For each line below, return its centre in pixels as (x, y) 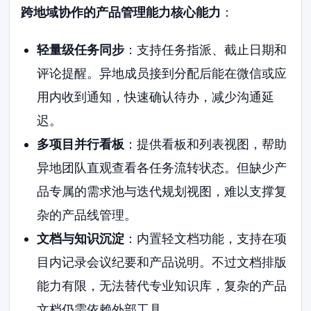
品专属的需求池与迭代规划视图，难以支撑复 (161, 191)
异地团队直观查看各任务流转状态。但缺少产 (161, 167)
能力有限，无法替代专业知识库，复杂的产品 (161, 285)
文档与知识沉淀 (80, 238)
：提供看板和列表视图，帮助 (205, 144)
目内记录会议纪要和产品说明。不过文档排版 (161, 262)
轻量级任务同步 (80, 49)
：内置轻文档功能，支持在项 (205, 238)
